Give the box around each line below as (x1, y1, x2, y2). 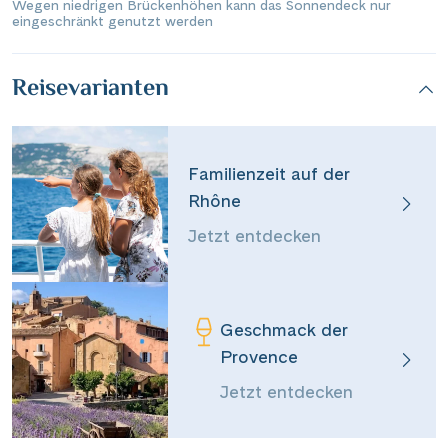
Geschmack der (220, 318, 348, 340)
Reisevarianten (12, 71, 169, 108)
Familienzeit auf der (188, 162, 350, 184)
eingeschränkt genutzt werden (12, 13, 213, 29)
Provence (220, 345, 298, 367)
